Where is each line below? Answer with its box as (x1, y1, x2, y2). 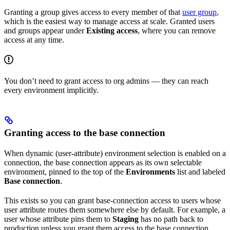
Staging (112, 215, 139, 224)
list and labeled (175, 167, 225, 177)
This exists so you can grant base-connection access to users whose (4, 196, 221, 205)
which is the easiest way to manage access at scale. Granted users (4, 16, 215, 26)
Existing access (86, 26, 138, 35)
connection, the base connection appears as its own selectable (4, 158, 202, 167)
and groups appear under (4, 26, 86, 35)
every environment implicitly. (4, 85, 99, 94)
